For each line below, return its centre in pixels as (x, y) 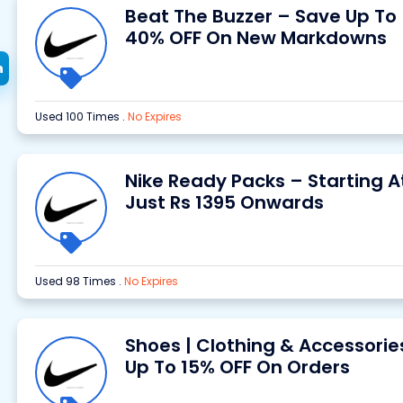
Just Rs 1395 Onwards (224, 202)
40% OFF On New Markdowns (255, 38)
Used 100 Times (78, 116)
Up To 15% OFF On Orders (237, 367)
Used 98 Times (76, 281)
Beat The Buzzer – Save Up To (260, 16)
